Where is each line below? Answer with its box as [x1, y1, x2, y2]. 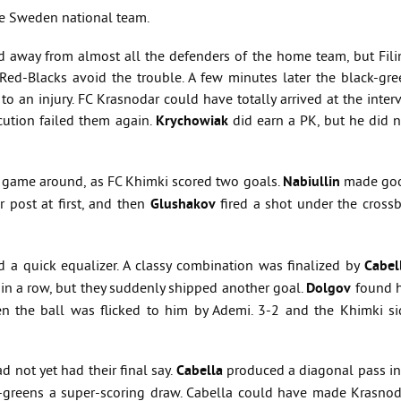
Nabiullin [282, 174, 340, 192]
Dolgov [306, 279, 352, 297]
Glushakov [149, 196, 216, 214]
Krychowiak [155, 113, 228, 131]
